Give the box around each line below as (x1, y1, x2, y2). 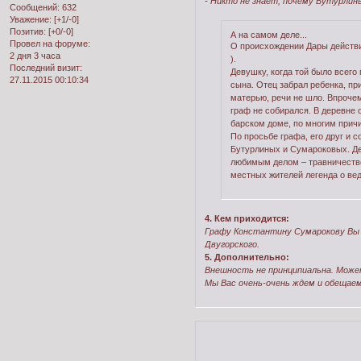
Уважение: (10, 14, 52, 24)
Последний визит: (10, 62, 82, 73)
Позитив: (10, 26, 46, 36)
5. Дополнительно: (204, 252, 289, 263)
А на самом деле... (230, 29, 307, 39)
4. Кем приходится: (204, 214, 289, 224)
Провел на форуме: (10, 38, 90, 48)
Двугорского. (204, 239, 259, 250)
